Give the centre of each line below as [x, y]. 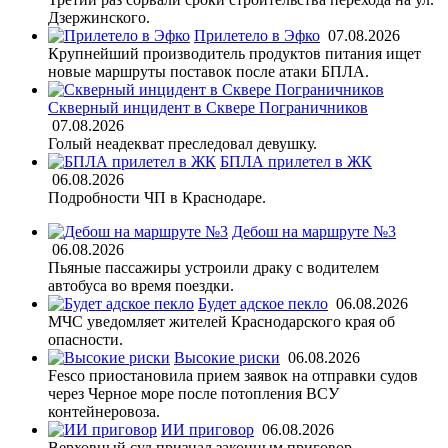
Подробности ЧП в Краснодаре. [157, 197]
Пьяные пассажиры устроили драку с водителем [213, 267]
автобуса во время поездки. [141, 285]
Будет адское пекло [263, 303]
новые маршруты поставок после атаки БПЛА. [208, 71]
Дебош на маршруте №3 [314, 231]
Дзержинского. [99, 17]
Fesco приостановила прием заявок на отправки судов [233, 375]
